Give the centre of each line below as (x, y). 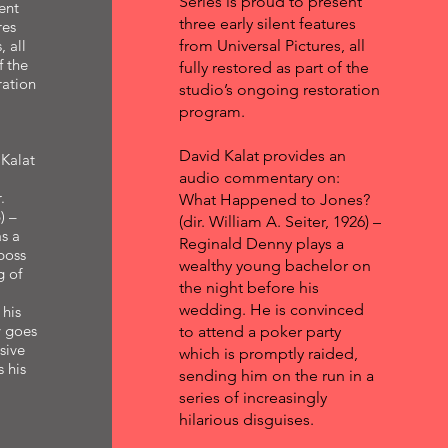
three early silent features (267, 23)
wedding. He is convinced (271, 309)
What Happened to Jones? (274, 199)
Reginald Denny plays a (261, 243)
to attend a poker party (259, 331)
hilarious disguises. (246, 419)
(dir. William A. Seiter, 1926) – (279, 221)
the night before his (248, 287)
